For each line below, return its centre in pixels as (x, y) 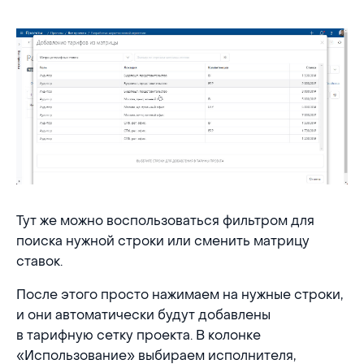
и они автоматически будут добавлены (143, 315)
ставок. (39, 262)
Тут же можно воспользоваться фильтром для (165, 221)
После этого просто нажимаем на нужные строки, (180, 295)
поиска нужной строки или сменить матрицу (163, 241)
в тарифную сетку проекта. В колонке (139, 336)
